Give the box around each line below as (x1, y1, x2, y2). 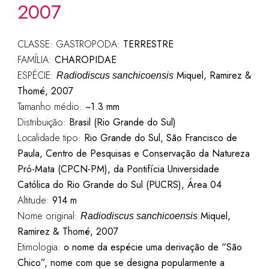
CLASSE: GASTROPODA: (17, 37, 123, 51)
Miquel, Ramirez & (173, 68, 252, 82)
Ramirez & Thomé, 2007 (17, 225, 118, 238)
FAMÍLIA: (17, 53, 55, 67)
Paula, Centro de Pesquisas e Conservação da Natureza (17, 147, 250, 160)
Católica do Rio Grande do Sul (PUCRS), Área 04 (17, 178, 222, 192)
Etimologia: (17, 240, 64, 254)
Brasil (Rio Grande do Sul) (68, 115, 176, 129)
